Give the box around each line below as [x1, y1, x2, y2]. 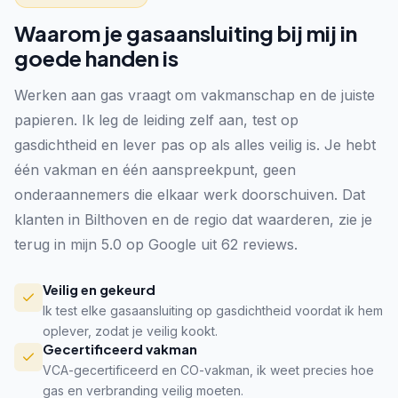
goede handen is [14, 44, 179, 71]
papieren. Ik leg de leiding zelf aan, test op [14, 111, 298, 129]
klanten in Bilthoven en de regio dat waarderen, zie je [14, 211, 372, 228]
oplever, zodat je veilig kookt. [43, 323, 218, 338]
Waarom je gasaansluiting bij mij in [14, 20, 357, 46]
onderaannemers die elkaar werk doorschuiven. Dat [14, 186, 365, 203]
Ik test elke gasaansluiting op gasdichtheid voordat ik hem [43, 303, 383, 318]
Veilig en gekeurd [43, 281, 155, 298]
